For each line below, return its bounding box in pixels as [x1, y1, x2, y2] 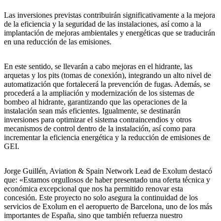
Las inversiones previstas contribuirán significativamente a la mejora [4, 11, 215, 20]
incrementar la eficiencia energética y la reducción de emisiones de [4, 133, 210, 142]
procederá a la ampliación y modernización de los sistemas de [4, 89, 194, 98]
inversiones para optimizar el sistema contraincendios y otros [4, 115, 191, 124]
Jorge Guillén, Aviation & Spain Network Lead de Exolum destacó [4, 167, 212, 176]
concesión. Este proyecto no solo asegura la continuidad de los [4, 193, 198, 202]
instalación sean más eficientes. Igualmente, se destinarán [4, 107, 181, 115]
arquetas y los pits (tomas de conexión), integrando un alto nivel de [4, 71, 211, 80]
